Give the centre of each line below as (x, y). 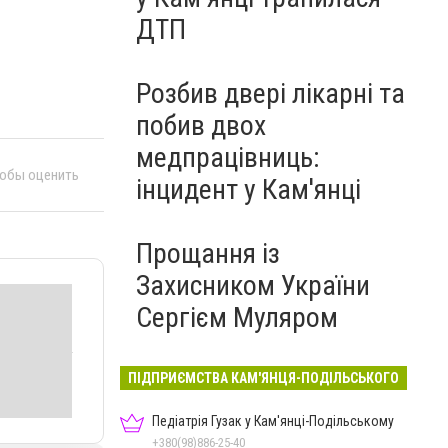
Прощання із (208, 253)
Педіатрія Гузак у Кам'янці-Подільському (273, 421)
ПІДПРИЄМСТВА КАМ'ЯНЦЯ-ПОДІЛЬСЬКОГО (263, 378)
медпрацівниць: (228, 157)
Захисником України (253, 285)
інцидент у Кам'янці (248, 189)
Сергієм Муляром (237, 317)
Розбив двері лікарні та (270, 93)
